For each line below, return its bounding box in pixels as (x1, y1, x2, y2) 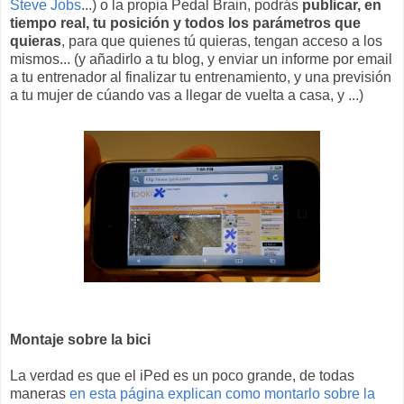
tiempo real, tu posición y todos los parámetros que (10, 14, 361, 31)
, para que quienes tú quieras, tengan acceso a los (61, 32, 382, 49)
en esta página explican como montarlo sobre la (69, 385, 375, 401)
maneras (10, 385, 69, 401)
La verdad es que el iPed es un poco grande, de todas (10, 367, 354, 383)
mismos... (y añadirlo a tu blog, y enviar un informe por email (10, 50, 392, 67)
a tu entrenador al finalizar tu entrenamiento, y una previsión (10, 69, 391, 85)
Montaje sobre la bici (10, 331, 151, 347)
